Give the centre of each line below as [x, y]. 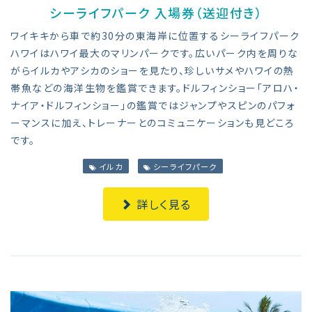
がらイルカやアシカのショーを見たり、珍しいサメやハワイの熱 [153, 71]
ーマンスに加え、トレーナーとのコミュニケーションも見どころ [153, 123]
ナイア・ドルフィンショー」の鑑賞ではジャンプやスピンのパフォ [153, 106]
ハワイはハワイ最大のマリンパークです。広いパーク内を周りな [155, 53]
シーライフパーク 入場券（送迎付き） [156, 13]
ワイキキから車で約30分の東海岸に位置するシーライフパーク [155, 36]
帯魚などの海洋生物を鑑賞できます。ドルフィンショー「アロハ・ [155, 88]
